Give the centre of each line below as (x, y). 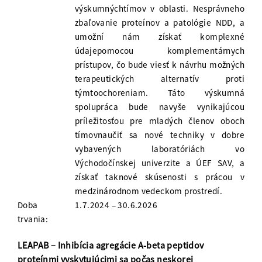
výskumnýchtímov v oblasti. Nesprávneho (160, 9)
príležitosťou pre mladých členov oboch (160, 121)
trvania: (33, 219)
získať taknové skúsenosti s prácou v (160, 177)
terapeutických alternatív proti (160, 79)
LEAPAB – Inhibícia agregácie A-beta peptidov (111, 245)
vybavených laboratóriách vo (160, 149)
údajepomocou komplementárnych (160, 51)
